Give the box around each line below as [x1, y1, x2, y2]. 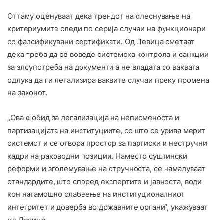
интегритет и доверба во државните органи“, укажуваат [7, 202, 208, 212]
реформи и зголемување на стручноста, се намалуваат [7, 164, 205, 173]
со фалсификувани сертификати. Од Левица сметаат [7, 36, 194, 46]
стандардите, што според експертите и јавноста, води [7, 176, 202, 186]
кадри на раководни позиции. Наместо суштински [7, 151, 187, 161]
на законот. [7, 87, 47, 97]
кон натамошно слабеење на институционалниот [7, 189, 185, 199]
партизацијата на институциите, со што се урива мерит [7, 125, 205, 135]
